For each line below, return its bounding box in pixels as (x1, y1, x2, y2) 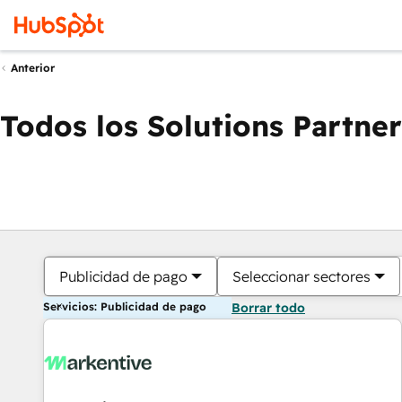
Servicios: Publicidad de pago (43, 300, 206, 313)
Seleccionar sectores (232, 267, 371, 285)
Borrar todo (232, 300, 305, 316)
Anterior (11, 61, 55, 75)
